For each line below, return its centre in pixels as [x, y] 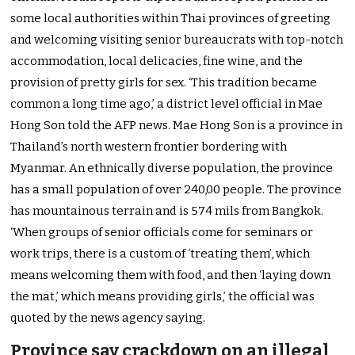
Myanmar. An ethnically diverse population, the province [172, 168]
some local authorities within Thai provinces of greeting [171, 18]
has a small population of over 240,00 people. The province [176, 189]
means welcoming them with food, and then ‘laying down [171, 275]
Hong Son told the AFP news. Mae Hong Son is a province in [177, 125]
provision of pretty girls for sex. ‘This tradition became [164, 82]
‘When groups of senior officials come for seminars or [162, 232]
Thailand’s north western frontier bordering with [149, 146]
